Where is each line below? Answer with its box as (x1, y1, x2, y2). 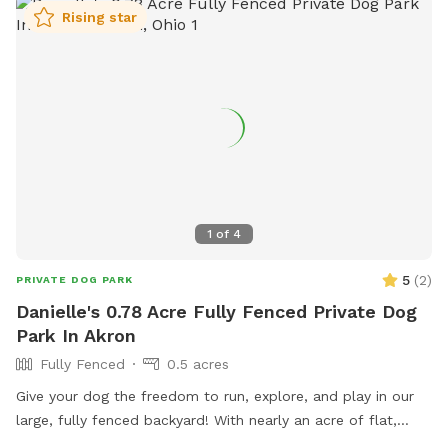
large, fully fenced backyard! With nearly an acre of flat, (16, 411, 397, 428)
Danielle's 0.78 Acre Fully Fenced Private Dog (16, 300, 417, 322)
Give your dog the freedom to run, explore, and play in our (16, 387, 414, 404)
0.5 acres (167, 355, 229, 372)
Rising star (62, 9, 137, 26)
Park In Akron (16, 324, 136, 346)
